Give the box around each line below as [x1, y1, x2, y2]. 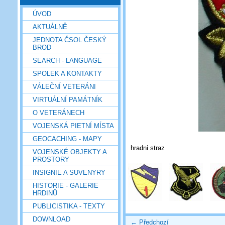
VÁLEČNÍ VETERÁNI [33, 82, 96, 90]
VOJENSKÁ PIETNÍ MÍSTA [33, 122, 114, 130]
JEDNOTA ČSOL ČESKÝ [33, 36, 106, 44]
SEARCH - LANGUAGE [33, 56, 102, 64]
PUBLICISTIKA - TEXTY [33, 202, 105, 210]
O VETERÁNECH [33, 108, 84, 117]
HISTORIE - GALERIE [33, 181, 98, 189]
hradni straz [131, 144, 165, 152]
